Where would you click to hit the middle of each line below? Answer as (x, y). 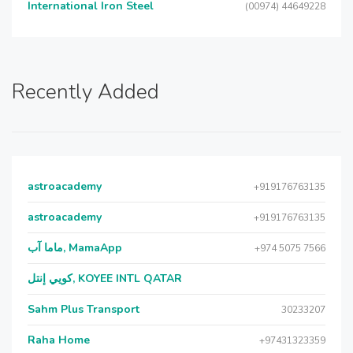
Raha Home (59, 340)
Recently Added (85, 92)
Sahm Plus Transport (84, 309)
